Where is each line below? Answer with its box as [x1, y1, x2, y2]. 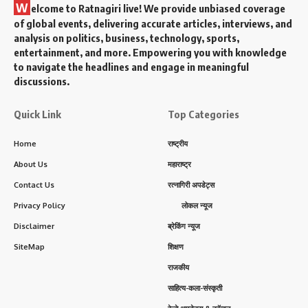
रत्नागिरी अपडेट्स [168, 179, 214, 190]
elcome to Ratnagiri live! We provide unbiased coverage [31, 1, 285, 14]
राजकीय [168, 262, 189, 272]
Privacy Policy [14, 200, 65, 210]
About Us [14, 159, 47, 169]
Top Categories [168, 107, 239, 120]
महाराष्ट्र [168, 159, 191, 169]
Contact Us [14, 179, 54, 190]
